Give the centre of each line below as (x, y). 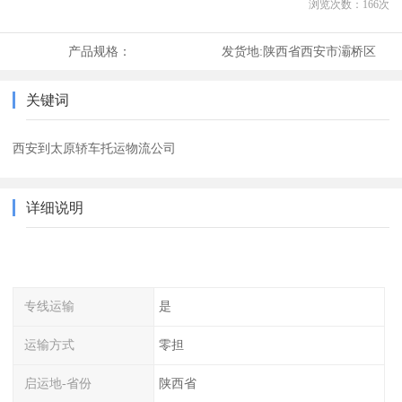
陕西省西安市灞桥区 (319, 52)
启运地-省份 (58, 383)
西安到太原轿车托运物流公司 (95, 149)
